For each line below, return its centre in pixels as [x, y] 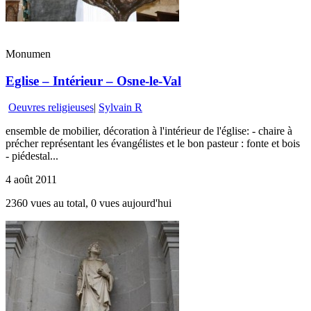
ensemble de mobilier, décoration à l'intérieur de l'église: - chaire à [149, 131]
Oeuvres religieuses [51, 108]
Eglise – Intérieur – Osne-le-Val [93, 81]
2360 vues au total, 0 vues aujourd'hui [89, 203]
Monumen [28, 54]
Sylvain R [120, 108]
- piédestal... [32, 156]
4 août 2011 [31, 180]
